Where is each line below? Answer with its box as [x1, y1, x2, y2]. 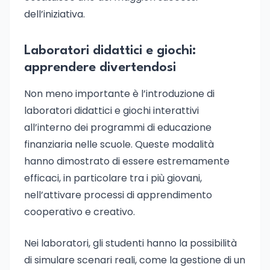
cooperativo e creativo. [24, 205, 135, 219]
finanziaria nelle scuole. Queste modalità [24, 137, 214, 151]
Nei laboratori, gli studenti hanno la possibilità [24, 236, 237, 250]
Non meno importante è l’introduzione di [24, 87, 215, 101]
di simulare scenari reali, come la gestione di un [24, 253, 245, 267]
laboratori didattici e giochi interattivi [24, 104, 199, 118]
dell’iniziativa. [24, 7, 85, 21]
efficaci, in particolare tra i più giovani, [24, 171, 202, 185]
